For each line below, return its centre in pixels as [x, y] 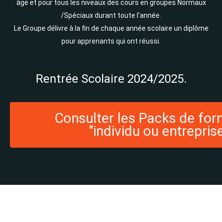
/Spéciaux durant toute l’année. [111, 15]
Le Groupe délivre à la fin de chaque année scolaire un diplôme [111, 28]
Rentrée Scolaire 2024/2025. [111, 79]
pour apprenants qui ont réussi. [111, 41]
